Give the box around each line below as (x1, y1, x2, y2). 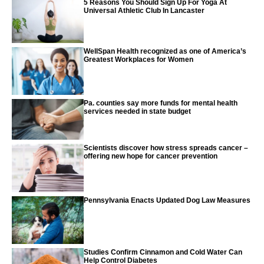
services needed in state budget (84, 107, 192, 116)
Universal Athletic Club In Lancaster (84, 6, 205, 15)
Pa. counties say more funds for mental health (84, 99, 238, 108)
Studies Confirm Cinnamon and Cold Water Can (84, 248, 243, 257)
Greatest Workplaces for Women (84, 55, 194, 64)
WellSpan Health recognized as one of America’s (84, 47, 247, 55)
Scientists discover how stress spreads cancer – (84, 144, 249, 153)
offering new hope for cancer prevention (84, 152, 218, 161)
